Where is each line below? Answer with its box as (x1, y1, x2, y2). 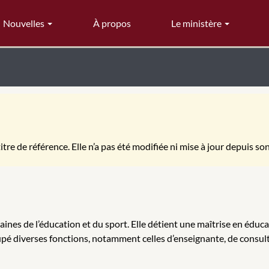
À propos (92, 17, 131, 29)
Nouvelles (3, 17, 47, 29)
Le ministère (171, 17, 224, 29)
